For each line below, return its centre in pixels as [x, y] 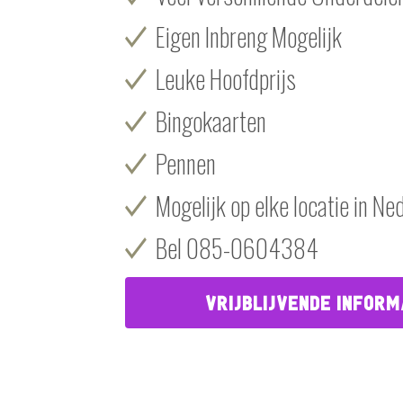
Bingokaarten [211, 121]
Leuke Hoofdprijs [226, 78]
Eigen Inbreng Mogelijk [249, 36]
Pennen [186, 163]
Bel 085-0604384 [237, 247]
